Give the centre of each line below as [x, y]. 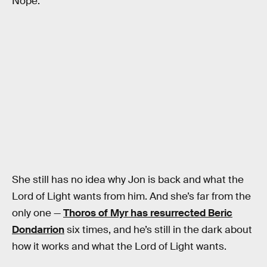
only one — [38, 213]
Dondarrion [38, 230]
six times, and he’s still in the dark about [158, 230]
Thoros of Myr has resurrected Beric [148, 213]
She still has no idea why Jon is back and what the [128, 180]
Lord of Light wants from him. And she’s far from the [131, 197]
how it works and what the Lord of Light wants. [119, 247]
